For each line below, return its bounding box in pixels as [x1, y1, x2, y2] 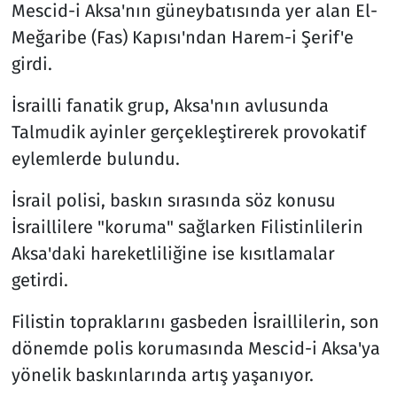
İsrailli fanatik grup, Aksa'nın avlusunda [11, 94, 329, 116]
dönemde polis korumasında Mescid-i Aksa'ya [11, 337, 380, 359]
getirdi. [11, 269, 68, 291]
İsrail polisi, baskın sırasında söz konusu [11, 189, 336, 211]
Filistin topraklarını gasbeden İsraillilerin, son [11, 310, 379, 332]
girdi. [11, 52, 52, 74]
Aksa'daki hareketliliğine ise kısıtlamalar [11, 242, 335, 264]
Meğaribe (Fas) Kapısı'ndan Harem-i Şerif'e [11, 26, 354, 48]
